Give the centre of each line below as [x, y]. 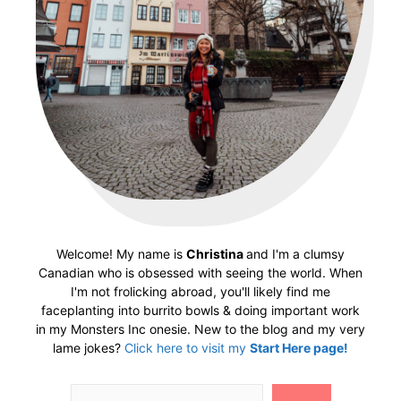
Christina [216, 253]
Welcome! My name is [121, 253]
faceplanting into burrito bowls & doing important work [200, 310]
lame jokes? [89, 347]
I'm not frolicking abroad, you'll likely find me [200, 291]
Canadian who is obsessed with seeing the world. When [200, 272]
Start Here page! [299, 347]
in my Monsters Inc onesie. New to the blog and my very [200, 328]
